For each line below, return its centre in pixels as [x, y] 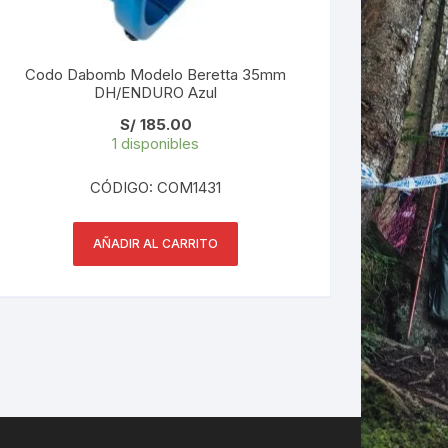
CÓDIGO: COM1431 [156, 187]
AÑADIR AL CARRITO [156, 243]
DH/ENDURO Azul [156, 92]
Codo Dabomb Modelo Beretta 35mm [156, 74]
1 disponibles [156, 143]
